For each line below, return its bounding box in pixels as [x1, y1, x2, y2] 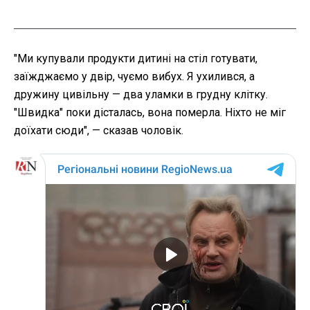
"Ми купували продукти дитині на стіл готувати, [14, 51, 257, 65]
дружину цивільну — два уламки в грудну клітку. [14, 87, 268, 101]
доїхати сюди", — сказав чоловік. [14, 123, 183, 137]
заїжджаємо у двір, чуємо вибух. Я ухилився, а [14, 69, 255, 83]
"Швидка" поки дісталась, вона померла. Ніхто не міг [14, 105, 286, 119]
